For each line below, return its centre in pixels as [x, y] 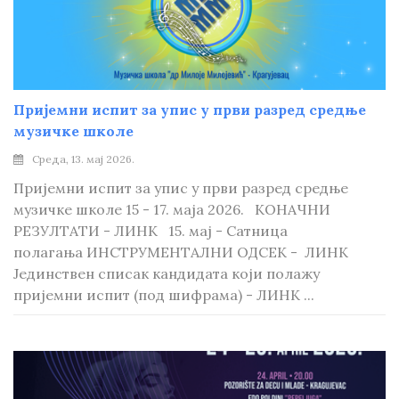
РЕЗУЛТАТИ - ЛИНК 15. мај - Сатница [151, 231]
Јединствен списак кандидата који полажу [167, 273]
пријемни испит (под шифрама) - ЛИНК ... [164, 295]
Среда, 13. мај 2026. [83, 159]
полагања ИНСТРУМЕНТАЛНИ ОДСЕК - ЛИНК [181, 252]
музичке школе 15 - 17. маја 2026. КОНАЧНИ [172, 209]
